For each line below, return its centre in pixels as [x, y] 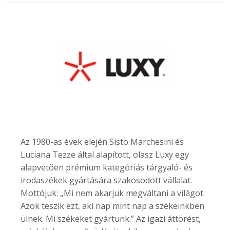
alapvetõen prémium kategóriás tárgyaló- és [107, 167]
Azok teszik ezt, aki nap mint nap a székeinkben [112, 206]
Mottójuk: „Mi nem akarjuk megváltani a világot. [113, 193]
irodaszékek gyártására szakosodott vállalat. [106, 180]
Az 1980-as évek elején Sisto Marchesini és [102, 141]
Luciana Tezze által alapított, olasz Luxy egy [105, 154]
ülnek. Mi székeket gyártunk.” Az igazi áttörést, [111, 218]
